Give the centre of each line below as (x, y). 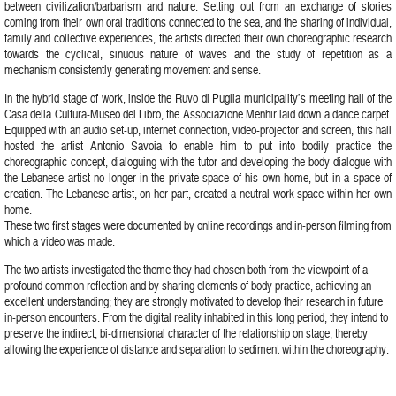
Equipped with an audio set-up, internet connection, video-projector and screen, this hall (198, 129)
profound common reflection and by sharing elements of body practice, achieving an (188, 285)
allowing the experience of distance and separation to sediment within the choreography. (197, 348)
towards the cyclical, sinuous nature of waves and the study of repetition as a (198, 53)
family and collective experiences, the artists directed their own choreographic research (198, 37)
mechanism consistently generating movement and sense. (133, 69)
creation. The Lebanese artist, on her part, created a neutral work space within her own (198, 193)
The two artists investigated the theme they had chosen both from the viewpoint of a (186, 269)
